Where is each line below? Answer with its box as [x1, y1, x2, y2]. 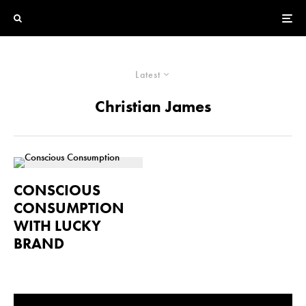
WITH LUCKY [14, 216, 101, 236]
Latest [135, 68, 161, 81]
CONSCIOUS [14, 180, 100, 200]
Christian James [95, 96, 211, 117]
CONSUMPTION [14, 198, 124, 218]
